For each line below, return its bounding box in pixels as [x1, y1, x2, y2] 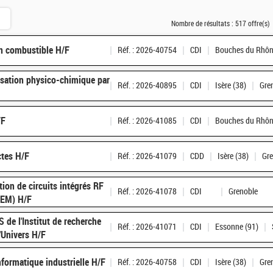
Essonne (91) [215, 222, 258, 233]
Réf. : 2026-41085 [118, 116, 177, 127]
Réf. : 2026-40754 [118, 45, 177, 56]
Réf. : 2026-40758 [118, 257, 177, 268]
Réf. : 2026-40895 [118, 80, 177, 91]
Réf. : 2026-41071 [118, 222, 177, 233]
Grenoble [229, 186, 258, 197]
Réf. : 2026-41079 [118, 151, 177, 162]
